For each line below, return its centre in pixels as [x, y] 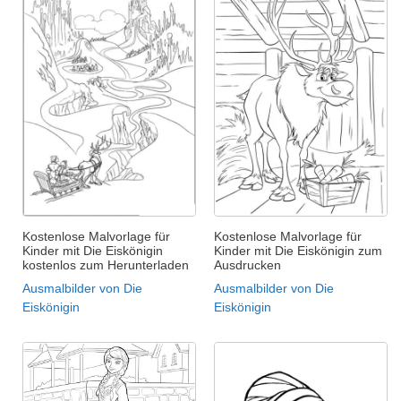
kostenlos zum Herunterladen [106, 265]
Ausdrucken [247, 265]
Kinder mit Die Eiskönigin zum [298, 251]
